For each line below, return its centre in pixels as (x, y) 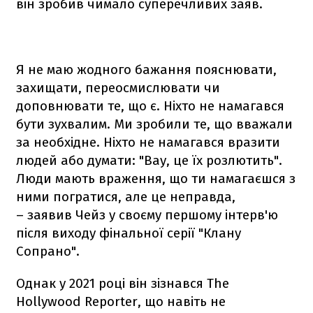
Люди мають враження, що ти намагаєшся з (156, 178)
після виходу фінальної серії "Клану (129, 233)
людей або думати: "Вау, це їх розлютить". (149, 160)
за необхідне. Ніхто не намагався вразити (148, 142)
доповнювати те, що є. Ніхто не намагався (150, 105)
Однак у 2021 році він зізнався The (123, 283)
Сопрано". (48, 251)
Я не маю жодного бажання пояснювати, (146, 69)
